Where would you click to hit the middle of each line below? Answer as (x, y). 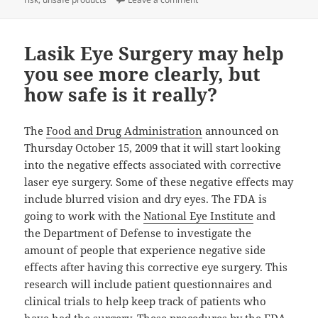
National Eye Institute (199, 216)
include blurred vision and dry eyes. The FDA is (146, 199)
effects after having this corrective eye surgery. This (156, 267)
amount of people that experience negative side (145, 250)
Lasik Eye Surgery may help (154, 54)
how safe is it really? (121, 95)
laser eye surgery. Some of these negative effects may (159, 182)
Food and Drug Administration (125, 131)
